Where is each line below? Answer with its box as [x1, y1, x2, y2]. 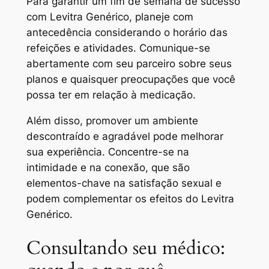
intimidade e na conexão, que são [26, 161, 190, 174]
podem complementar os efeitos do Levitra [26, 192, 234, 205]
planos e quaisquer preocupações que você [26, 73, 235, 85]
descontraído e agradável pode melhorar [26, 130, 223, 142]
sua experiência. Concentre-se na [26, 145, 189, 158]
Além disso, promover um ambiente [26, 114, 198, 127]
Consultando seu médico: [26, 235, 225, 261]
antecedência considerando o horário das [26, 26, 228, 38]
